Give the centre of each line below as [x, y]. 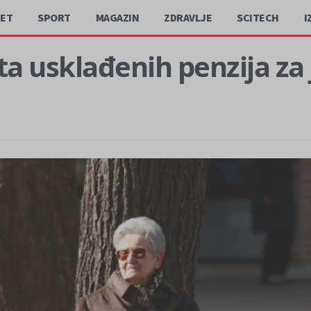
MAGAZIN [117, 18]
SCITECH [258, 18]
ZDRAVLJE [188, 18]
